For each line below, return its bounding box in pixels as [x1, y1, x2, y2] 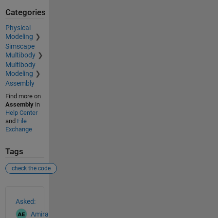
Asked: [15, 197, 36, 205]
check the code [11, 164, 51, 172]
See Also [4, 185, 45, 198]
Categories [5, 7, 46, 17]
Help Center [5, 109, 37, 117]
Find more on [5, 92, 41, 100]
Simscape [5, 42, 35, 51]
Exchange [5, 126, 32, 133]
